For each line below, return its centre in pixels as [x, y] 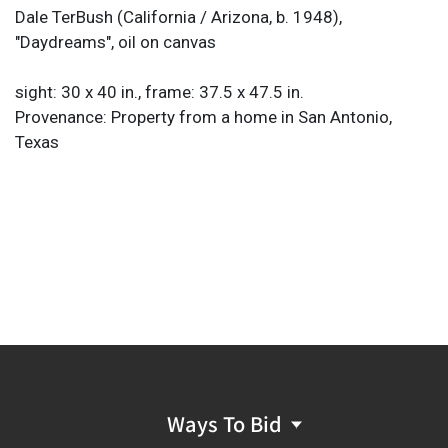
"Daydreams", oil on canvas [115, 41]
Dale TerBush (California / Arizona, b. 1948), [178, 16]
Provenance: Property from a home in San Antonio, [203, 116]
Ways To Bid [224, 423]
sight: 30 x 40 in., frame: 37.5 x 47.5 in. [159, 91]
